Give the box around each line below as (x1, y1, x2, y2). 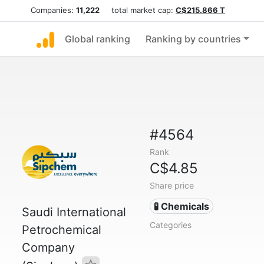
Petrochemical (22, 223, 101, 237)
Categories (149, 220, 192, 230)
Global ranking (65, 33, 130, 45)
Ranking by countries (146, 33, 241, 45)
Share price (149, 180, 194, 190)
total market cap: (100, 5, 176, 15)
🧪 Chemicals (154, 200, 210, 212)
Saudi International (22, 205, 126, 219)
